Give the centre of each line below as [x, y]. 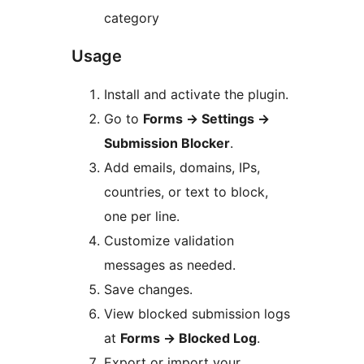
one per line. [142, 217]
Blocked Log [216, 338]
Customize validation [169, 241]
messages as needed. [170, 265]
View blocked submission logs [197, 314]
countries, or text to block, [186, 192]
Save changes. [148, 290]
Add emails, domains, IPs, [182, 168]
